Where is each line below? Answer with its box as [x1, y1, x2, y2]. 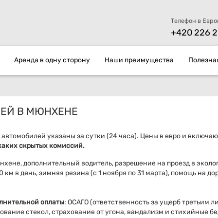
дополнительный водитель [22, 159, 112, 168]
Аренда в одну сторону [14, 56, 90, 65]
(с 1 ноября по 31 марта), [89, 169, 169, 178]
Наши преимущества [105, 56, 174, 65]
